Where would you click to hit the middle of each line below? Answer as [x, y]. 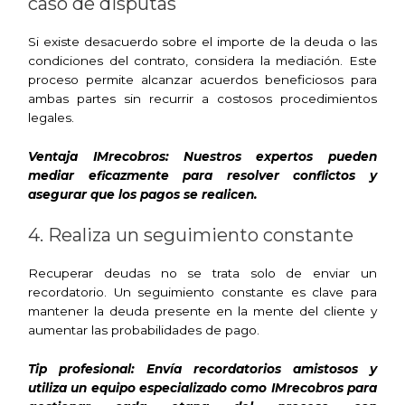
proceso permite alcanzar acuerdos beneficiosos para [202, 80]
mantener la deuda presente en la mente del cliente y [202, 311]
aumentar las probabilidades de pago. [144, 330]
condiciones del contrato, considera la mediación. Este [202, 61]
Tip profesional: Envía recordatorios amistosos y [202, 368]
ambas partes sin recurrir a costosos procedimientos [202, 99]
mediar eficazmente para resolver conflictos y [202, 176]
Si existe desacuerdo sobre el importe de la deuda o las [202, 42]
